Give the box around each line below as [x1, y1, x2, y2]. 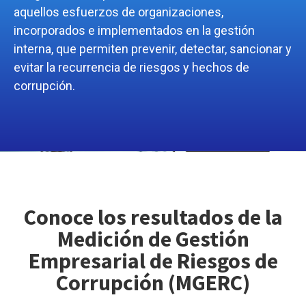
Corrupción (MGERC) [56, 268, 250, 296]
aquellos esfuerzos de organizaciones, [14, 5, 223, 20]
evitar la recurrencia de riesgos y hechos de [14, 60, 249, 75]
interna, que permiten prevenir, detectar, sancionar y [14, 42, 292, 57]
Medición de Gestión [57, 225, 249, 253]
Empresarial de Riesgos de [28, 247, 278, 275]
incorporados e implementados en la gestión [14, 23, 255, 38]
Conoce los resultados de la [23, 203, 283, 231]
